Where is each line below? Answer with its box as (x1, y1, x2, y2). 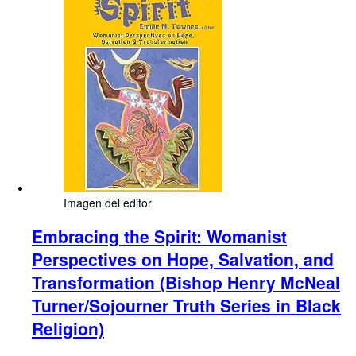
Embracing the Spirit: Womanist (32, 223, 287, 248)
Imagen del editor (64, 195, 152, 211)
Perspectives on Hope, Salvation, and (32, 246, 334, 271)
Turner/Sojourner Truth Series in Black (32, 292, 341, 317)
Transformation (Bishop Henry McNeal (32, 269, 340, 294)
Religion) (32, 315, 104, 340)
